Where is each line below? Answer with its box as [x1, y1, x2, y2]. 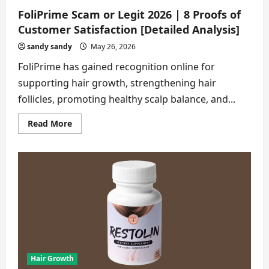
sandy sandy [27, 41, 72, 52]
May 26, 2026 [89, 41, 136, 52]
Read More [28, 118, 72, 130]
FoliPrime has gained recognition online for [18, 60, 215, 74]
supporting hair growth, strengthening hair [18, 76, 216, 90]
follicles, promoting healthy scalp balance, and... [18, 92, 235, 106]
